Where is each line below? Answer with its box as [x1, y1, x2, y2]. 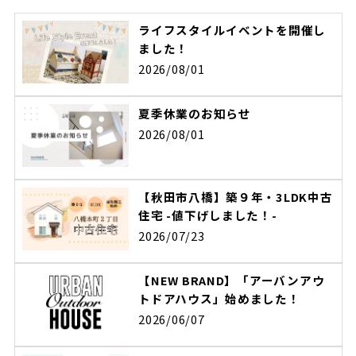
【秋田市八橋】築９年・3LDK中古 [138, 188, 333, 206]
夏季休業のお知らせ [138, 105, 251, 122]
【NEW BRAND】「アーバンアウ [138, 272, 325, 289]
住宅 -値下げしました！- [138, 207, 277, 224]
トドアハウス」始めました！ [138, 290, 300, 308]
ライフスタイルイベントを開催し [138, 21, 327, 39]
